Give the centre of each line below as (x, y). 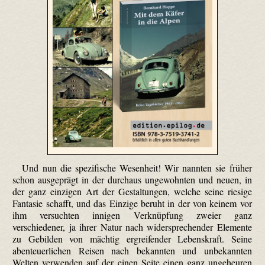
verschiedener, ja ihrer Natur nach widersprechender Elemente (132, 227)
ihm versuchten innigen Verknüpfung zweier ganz (132, 215)
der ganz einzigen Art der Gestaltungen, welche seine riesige (132, 192)
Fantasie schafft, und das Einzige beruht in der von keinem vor (132, 203)
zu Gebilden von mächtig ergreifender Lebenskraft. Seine (132, 239)
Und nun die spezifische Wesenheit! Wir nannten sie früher (137, 168)
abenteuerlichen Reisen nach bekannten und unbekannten (132, 251)
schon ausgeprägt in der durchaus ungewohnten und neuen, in (132, 180)
